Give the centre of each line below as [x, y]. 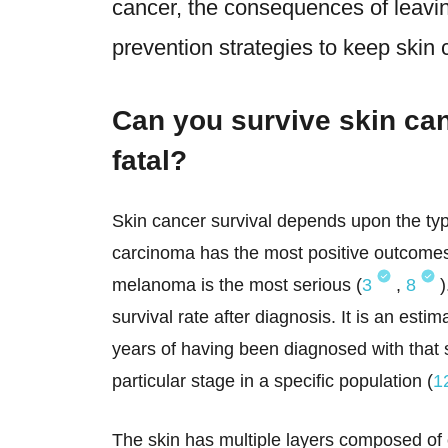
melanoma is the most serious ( [237, 285]
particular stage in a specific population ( [272, 381]
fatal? [153, 160]
